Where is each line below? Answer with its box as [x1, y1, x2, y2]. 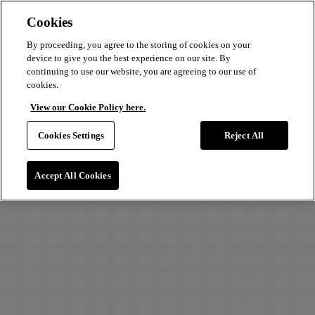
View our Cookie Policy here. [30, 102, 146, 112]
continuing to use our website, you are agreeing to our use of [27, 66, 257, 77]
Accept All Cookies [34, 170, 111, 181]
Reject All [224, 130, 264, 141]
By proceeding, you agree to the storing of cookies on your [27, 39, 251, 50]
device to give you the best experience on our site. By [27, 53, 231, 63]
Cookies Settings [37, 130, 104, 141]
